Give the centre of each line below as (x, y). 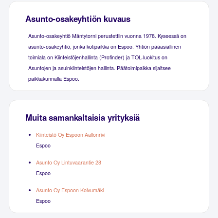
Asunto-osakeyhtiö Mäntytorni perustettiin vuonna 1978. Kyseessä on (107, 36)
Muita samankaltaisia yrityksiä (83, 117)
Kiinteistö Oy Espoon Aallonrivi (70, 134)
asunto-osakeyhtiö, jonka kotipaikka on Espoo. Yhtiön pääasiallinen (104, 46)
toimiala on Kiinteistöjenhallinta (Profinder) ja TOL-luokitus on (98, 57)
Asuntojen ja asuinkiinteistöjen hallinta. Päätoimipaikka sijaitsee (99, 68)
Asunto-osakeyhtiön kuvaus (78, 18)
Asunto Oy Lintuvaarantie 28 (68, 162)
